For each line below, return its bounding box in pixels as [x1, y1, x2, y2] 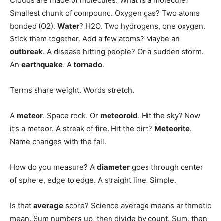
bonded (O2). [10, 21, 57, 31]
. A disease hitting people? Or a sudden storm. [43, 47, 204, 57]
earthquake [21, 60, 63, 70]
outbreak [10, 47, 43, 57]
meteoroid [100, 111, 138, 121]
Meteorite [154, 124, 190, 134]
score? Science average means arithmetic [63, 201, 211, 211]
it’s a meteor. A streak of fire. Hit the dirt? [10, 124, 154, 134]
